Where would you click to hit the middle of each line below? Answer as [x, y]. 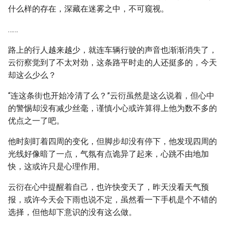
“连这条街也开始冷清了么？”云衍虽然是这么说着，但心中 [111, 96]
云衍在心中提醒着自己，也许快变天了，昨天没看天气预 [108, 187]
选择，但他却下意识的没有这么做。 [72, 212]
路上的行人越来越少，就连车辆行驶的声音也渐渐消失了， [113, 50]
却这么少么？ [32, 75]
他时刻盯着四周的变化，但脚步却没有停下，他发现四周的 [113, 141]
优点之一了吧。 [36, 121]
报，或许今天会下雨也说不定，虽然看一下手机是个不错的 [113, 200]
